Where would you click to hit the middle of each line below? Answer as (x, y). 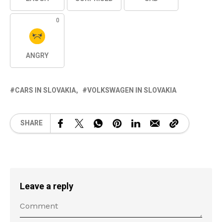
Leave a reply (47, 186)
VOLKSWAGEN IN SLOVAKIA (132, 90)
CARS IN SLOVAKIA (45, 90)
